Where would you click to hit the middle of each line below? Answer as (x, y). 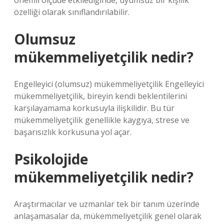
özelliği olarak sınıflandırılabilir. (72, 12)
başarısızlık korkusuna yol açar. (73, 132)
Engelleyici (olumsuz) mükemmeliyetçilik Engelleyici (109, 84)
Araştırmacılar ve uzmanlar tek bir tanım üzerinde (107, 204)
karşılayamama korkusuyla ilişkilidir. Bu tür (94, 108)
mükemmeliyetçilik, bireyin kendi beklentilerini (100, 96)
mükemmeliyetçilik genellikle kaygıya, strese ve (102, 120)
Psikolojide (51, 159)
